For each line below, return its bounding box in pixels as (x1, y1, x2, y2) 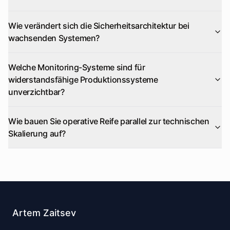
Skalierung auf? (8, 128, 66, 139)
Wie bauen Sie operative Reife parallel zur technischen (8, 116, 209, 126)
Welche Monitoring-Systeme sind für (8, 62, 145, 72)
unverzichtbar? (8, 87, 65, 97)
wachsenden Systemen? (8, 33, 100, 43)
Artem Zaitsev (12, 207, 76, 218)
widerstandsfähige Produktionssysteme (8, 74, 158, 85)
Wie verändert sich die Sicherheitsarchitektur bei (8, 21, 189, 31)
